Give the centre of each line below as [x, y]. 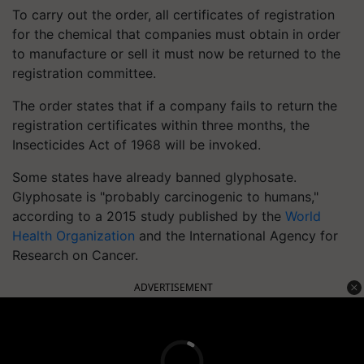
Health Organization [74, 236]
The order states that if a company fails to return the [175, 106]
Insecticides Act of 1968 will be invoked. [136, 145]
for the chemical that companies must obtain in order [176, 34]
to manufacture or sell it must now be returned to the [176, 54]
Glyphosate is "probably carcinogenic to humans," [165, 197]
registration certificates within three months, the [161, 125]
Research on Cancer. [75, 255]
